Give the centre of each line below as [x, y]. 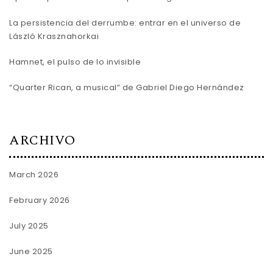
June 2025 [31, 251]
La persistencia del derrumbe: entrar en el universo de [125, 23]
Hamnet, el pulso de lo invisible [75, 62]
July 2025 [29, 225]
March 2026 [34, 174]
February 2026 [40, 200]
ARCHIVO [43, 141]
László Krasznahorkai [54, 37]
